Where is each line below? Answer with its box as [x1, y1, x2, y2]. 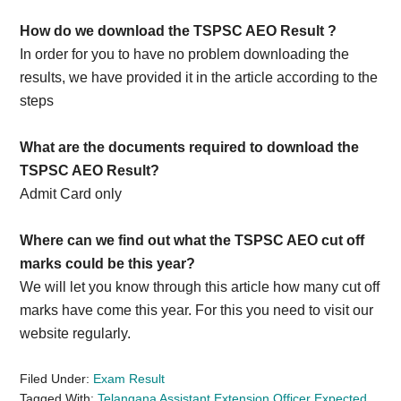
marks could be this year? [20, 256, 196, 271]
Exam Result [93, 371, 166, 386]
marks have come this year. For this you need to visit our [20, 303, 374, 318]
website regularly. [20, 326, 132, 341]
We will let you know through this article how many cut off [20, 279, 380, 294]
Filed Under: [20, 371, 94, 386]
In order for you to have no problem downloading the [20, 47, 350, 62]
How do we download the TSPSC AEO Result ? [20, 23, 337, 38]
